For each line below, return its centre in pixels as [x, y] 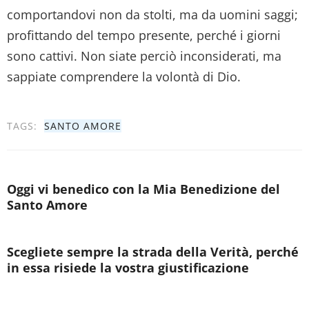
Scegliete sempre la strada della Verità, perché [153, 251]
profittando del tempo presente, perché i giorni [144, 35]
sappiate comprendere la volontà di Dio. [124, 76]
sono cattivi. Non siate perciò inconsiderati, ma [144, 56]
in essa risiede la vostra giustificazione [128, 267]
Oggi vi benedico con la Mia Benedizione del [143, 189]
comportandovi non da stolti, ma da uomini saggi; [152, 14]
